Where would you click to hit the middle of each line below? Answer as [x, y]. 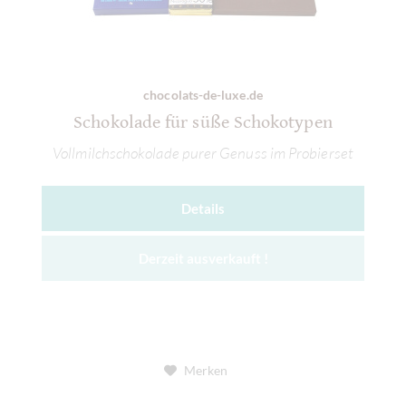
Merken [205, 370]
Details [203, 208]
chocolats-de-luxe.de [203, 94]
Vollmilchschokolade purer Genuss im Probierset [203, 153]
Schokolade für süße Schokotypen [203, 123]
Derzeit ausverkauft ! [203, 258]
